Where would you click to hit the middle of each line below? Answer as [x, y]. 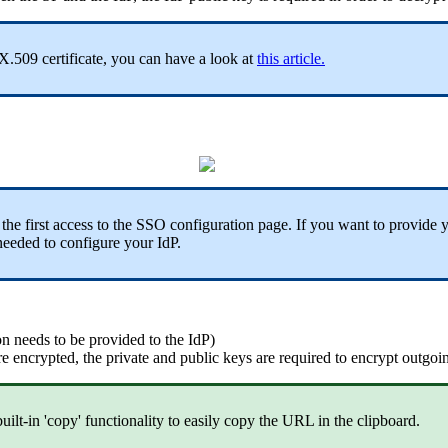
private [127, 357]
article [302, 58]
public [199, 357]
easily [202, 420]
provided [117, 339]
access [73, 224]
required [305, 357]
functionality [124, 420]
